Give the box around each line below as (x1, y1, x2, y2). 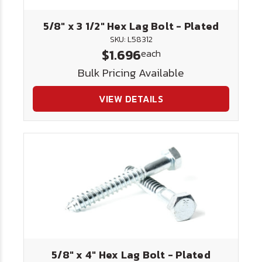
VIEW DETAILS (99, 92, 163, 106)
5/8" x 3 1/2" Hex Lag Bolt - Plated (43, 18, 219, 34)
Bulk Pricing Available (78, 64, 184, 81)
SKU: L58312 (109, 33, 153, 46)
